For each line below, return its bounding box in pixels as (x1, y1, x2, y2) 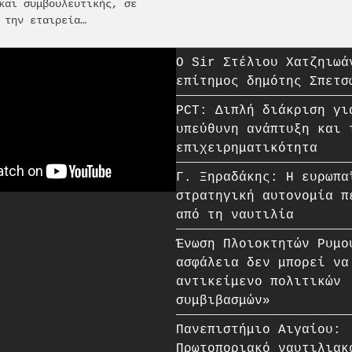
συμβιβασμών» (176, 292, 270, 307)
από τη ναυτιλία (176, 207, 294, 222)
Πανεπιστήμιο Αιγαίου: (176, 321, 341, 336)
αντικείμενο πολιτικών (176, 273, 341, 288)
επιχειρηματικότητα (176, 140, 317, 155)
